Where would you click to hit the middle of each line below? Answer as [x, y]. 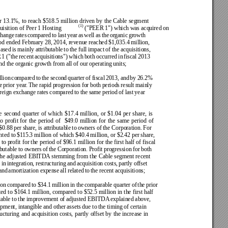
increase [133, 213]
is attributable [55, 128]
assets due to [83, 206]
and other [55, 206]
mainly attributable [41, 49]
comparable [99, 185]
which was [127, 27]
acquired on [156, 27]
